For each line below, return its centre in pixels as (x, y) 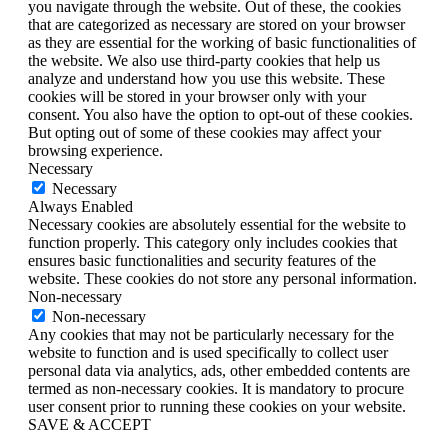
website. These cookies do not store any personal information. (222, 279)
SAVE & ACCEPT (89, 425)
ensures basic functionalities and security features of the (202, 261)
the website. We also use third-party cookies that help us (204, 61)
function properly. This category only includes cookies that (212, 243)
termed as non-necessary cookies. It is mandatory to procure (216, 389)
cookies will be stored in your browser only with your (197, 97)
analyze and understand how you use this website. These (206, 79)
